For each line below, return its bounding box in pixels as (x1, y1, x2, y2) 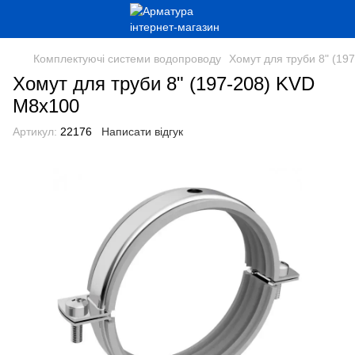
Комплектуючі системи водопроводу (33, 52, 221, 65)
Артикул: (13, 125, 57, 138)
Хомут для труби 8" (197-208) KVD (13, 73, 315, 94)
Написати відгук (101, 125, 183, 138)
